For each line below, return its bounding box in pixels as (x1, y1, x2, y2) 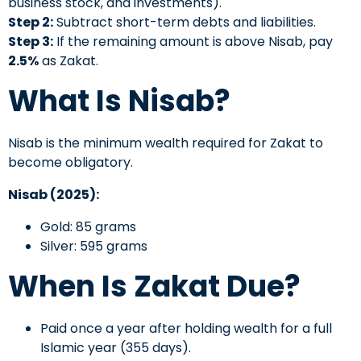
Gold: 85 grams (40, 217, 136, 236)
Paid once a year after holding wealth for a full (40, 318, 332, 338)
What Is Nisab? (8, 80, 230, 122)
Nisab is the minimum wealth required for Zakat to (8, 133, 323, 152)
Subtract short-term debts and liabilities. (53, 12, 316, 31)
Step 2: (8, 12, 53, 31)
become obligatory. (8, 152, 133, 172)
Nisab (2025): (8, 185, 99, 204)
